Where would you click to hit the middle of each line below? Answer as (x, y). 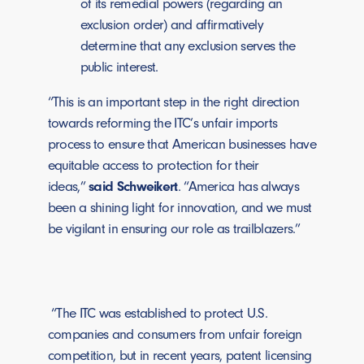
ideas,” (66, 186)
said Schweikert (131, 186)
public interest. (121, 66)
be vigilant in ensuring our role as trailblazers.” (174, 229)
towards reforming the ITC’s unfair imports (162, 123)
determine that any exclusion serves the (188, 45)
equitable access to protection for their (153, 165)
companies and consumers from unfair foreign (175, 334)
